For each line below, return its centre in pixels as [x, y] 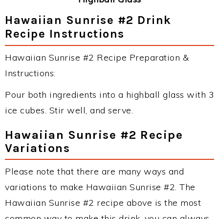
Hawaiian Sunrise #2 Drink [88, 20]
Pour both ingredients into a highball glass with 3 [109, 94]
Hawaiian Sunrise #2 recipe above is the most [103, 202]
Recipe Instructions [65, 33]
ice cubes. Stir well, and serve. [69, 110]
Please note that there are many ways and [94, 171]
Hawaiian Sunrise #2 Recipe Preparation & [97, 57]
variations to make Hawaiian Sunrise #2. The [100, 187]
